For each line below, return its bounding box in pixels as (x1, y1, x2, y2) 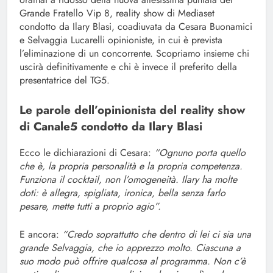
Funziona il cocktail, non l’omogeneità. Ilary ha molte (19, 172, 237, 187)
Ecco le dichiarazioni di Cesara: (19, 146, 154, 160)
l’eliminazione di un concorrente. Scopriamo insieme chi (19, 46, 249, 61)
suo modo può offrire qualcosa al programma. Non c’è (19, 254, 246, 269)
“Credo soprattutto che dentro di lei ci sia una (62, 227, 251, 242)
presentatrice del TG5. (19, 73, 110, 88)
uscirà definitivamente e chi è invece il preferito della (19, 60, 237, 74)
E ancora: (19, 227, 62, 242)
